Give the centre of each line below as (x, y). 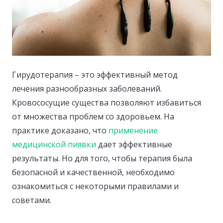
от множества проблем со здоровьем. (88, 117)
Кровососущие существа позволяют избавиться (107, 103)
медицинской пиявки (54, 145)
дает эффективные (134, 145)
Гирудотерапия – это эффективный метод (95, 75)
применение (133, 131)
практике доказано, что (60, 131)
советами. (32, 200)
